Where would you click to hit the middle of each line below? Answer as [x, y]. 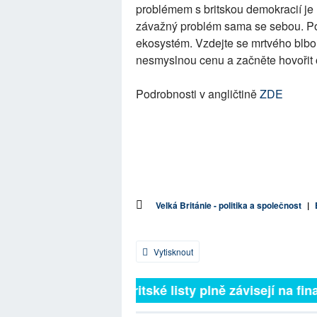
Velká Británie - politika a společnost [229, 205]
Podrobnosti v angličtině [196, 94]
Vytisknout [172, 252]
